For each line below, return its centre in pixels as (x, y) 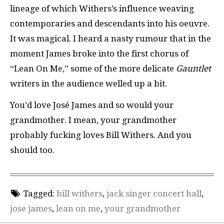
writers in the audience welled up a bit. (88, 83)
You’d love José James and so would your (92, 105)
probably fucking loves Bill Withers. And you (101, 135)
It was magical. (41, 38)
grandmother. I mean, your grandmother (93, 120)
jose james (31, 208)
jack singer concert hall (154, 193)
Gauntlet (193, 68)
